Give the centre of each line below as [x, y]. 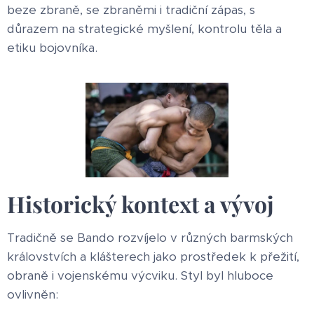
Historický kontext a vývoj [141, 204]
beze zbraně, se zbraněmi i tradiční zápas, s [131, 10]
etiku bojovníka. [52, 48]
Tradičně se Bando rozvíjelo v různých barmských [150, 238]
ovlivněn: [33, 295]
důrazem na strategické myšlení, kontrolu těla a [144, 29]
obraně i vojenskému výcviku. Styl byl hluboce [140, 276]
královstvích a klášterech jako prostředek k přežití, [153, 257]
